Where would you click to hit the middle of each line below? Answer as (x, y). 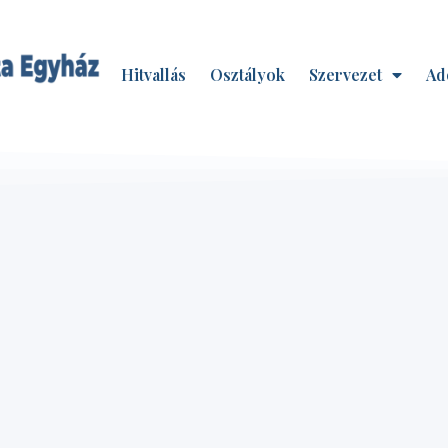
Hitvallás (153, 74)
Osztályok (247, 74)
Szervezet (345, 74)
